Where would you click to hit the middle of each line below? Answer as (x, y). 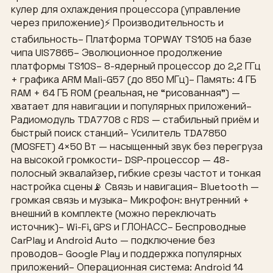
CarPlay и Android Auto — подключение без (113, 241)
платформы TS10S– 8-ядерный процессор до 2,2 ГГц (136, 66)
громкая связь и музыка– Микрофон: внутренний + (130, 200)
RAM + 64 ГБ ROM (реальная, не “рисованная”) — (126, 93)
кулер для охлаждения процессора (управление (126, 10)
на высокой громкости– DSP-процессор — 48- (120, 160)
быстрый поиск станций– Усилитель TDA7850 (119, 133)
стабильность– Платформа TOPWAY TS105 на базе (131, 40)
